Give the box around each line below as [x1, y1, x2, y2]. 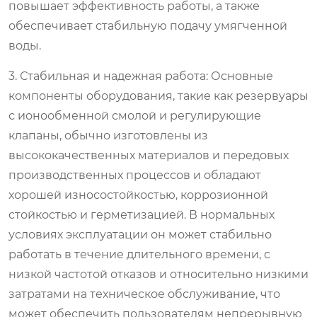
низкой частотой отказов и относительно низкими [8, 267, 309, 281]
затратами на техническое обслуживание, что [8, 287, 280, 301]
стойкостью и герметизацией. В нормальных [8, 207, 275, 221]
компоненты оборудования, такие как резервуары [8, 88, 309, 103]
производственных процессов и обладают [8, 168, 261, 182]
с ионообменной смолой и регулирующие [8, 108, 261, 122]
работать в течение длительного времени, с [8, 247, 270, 261]
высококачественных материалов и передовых [8, 148, 289, 162]
